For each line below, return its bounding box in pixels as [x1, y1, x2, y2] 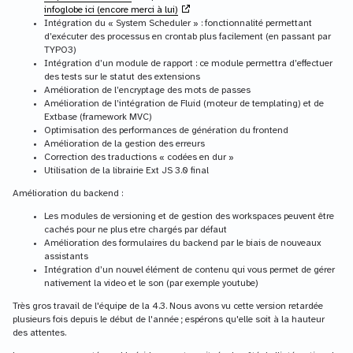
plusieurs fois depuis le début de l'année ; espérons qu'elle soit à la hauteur [13, 314, 325, 325]
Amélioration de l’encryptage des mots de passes [44, 84, 251, 95]
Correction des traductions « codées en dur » [44, 151, 234, 162]
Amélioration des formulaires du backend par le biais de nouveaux [44, 237, 321, 248]
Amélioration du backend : [13, 188, 123, 199]
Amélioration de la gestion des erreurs [44, 138, 205, 149]
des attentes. [13, 327, 66, 338]
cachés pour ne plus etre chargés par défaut [44, 224, 227, 235]
